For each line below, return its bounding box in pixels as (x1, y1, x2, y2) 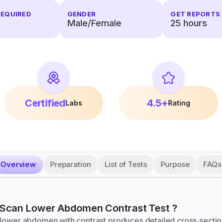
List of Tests (105, 160, 147, 169)
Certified (25, 97, 65, 109)
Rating (167, 99, 190, 107)
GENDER (67, 10, 96, 18)
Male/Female (67, 18, 121, 28)
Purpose (161, 160, 190, 169)
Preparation (50, 160, 91, 169)
